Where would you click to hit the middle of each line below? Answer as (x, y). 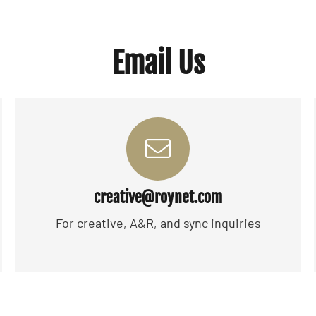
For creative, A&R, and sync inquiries (158, 223)
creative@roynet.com (158, 197)
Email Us (158, 63)
